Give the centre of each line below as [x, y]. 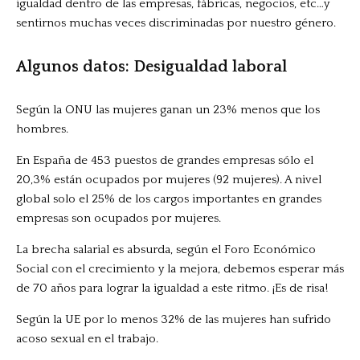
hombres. [42, 129]
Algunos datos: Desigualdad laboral [151, 67]
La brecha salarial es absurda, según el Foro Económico [166, 250]
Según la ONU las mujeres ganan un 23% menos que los [168, 110]
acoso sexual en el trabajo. [87, 339]
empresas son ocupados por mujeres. [119, 219]
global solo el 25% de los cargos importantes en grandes [169, 199]
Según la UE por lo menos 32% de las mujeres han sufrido [174, 320]
